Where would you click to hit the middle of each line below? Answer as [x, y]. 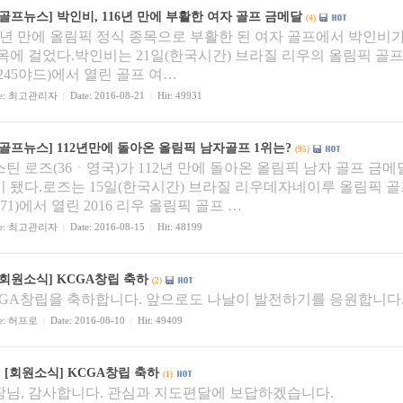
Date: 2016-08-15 [107, 227]
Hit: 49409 [157, 321]
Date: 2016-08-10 [88, 321]
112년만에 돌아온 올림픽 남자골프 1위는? [174, 148]
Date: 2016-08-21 [107, 96]
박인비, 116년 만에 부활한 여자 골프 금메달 [179, 17]
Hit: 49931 [177, 96]
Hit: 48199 [177, 227]
